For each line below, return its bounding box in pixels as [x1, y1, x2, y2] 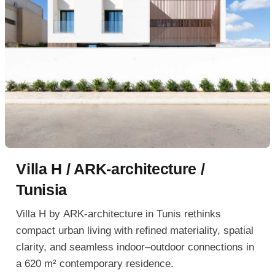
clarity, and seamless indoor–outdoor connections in [16, 241, 255, 253]
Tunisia [16, 181, 68, 199]
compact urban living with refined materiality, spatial [16, 224, 254, 236]
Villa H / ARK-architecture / [16, 160, 205, 178]
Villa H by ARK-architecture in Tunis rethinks [16, 207, 222, 220]
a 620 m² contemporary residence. [16, 257, 174, 269]
